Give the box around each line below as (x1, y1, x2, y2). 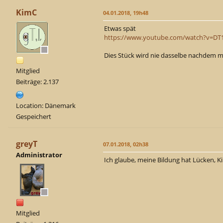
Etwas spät (104, 23, 136, 33)
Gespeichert (16, 111, 51, 121)
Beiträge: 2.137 (16, 77, 59, 86)
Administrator (16, 150, 62, 159)
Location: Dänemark (16, 101, 76, 110)
